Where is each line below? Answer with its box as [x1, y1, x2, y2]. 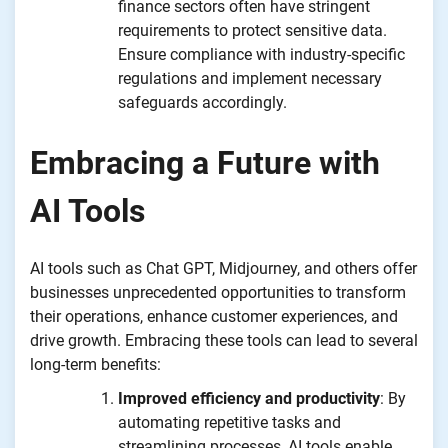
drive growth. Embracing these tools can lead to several [30, 330, 418, 350]
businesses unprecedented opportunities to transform [30, 282, 406, 302]
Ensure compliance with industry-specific [118, 45, 405, 65]
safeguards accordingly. [118, 93, 287, 113]
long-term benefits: [30, 354, 161, 374]
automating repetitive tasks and [118, 412, 341, 432]
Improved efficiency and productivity [118, 388, 380, 408]
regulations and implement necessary [118, 69, 382, 89]
